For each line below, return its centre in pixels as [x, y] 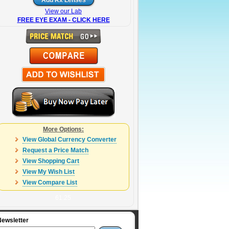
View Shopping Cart [51, 161]
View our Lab [63, 11]
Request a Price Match [55, 150]
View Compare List [50, 182]
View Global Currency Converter [69, 140]
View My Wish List [48, 172]
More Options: [63, 129]
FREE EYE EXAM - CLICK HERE [63, 20]
